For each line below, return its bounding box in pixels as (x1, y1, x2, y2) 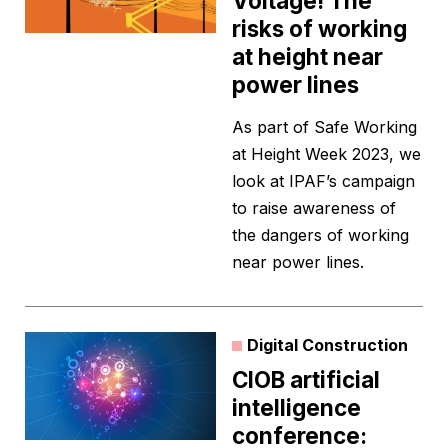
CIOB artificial (232, 366, 380, 394)
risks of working (232, 15, 407, 43)
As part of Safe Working (232, 117, 417, 138)
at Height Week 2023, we (232, 144, 421, 165)
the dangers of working (232, 225, 409, 246)
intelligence (232, 394, 361, 422)
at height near (232, 43, 383, 71)
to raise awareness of (232, 198, 396, 219)
